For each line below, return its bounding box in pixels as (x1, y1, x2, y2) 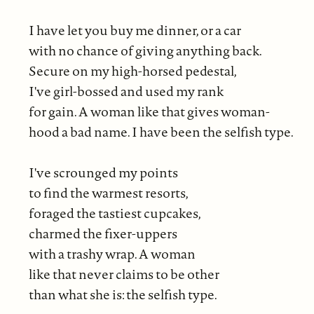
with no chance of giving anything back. (28, 41, 262, 60)
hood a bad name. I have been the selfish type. (28, 123, 295, 142)
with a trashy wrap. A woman (28, 245, 198, 264)
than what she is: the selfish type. (28, 285, 217, 304)
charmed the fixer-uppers (28, 224, 179, 243)
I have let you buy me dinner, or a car (28, 21, 241, 40)
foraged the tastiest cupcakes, (28, 204, 203, 223)
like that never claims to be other (28, 265, 219, 284)
